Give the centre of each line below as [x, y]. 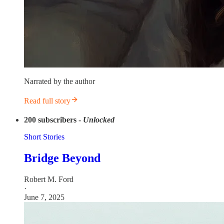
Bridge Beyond [62, 158]
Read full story [47, 101]
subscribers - [60, 120]
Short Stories [44, 137]
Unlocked [99, 120]
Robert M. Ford [49, 179]
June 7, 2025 [44, 197]
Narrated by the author [59, 81]
